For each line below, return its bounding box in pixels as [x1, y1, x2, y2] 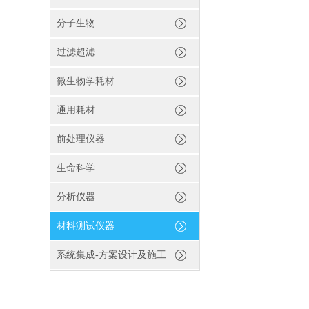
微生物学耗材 [57, 76, 114, 86]
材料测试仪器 [57, 221, 114, 231]
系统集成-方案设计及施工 [57, 250, 166, 260]
